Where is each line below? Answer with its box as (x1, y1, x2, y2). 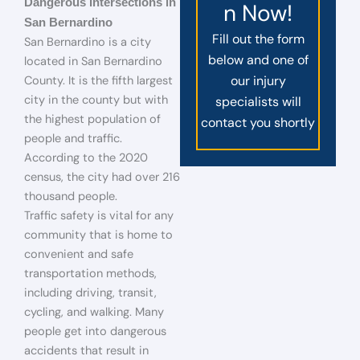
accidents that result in (24, 343, 149, 358)
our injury (230, 72, 286, 89)
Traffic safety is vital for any (24, 208, 174, 223)
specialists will (215, 93, 301, 110)
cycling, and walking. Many (24, 305, 164, 320)
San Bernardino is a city (24, 35, 151, 50)
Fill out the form (211, 31, 305, 47)
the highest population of (24, 112, 161, 127)
